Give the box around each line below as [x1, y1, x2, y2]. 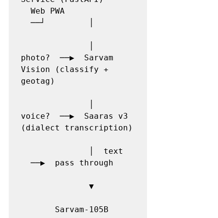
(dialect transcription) [21, 123, 133, 132]
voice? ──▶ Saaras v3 [21, 111, 128, 121]
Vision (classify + [21, 64, 109, 74]
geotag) [21, 76, 55, 86]
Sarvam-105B [21, 204, 109, 214]
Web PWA [21, 6, 128, 16]
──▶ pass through [21, 158, 113, 167]
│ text [21, 146, 128, 156]
